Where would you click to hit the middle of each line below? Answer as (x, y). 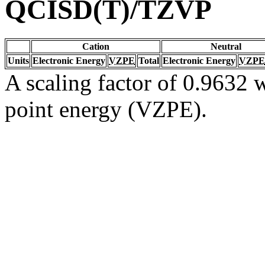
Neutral (226, 46)
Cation (96, 46)
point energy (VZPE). (106, 109)
